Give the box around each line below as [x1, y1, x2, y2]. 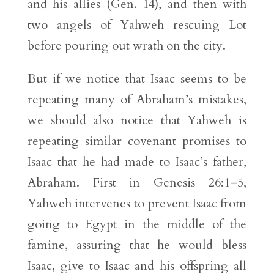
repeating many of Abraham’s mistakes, [27, 91, 247, 108]
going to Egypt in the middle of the [27, 216, 247, 233]
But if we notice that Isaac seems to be [27, 70, 247, 87]
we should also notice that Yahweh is [27, 112, 247, 129]
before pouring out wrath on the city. [27, 37, 226, 54]
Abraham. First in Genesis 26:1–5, [27, 174, 247, 191]
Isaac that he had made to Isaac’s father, [27, 154, 247, 171]
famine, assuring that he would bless [27, 237, 247, 254]
